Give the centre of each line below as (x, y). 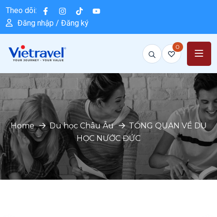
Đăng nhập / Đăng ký (53, 23)
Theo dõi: (21, 10)
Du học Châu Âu (81, 126)
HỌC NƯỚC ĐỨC (108, 139)
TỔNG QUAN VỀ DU (168, 126)
